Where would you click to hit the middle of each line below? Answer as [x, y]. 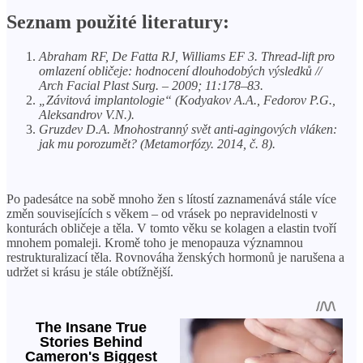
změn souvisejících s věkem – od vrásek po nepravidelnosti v [162, 213]
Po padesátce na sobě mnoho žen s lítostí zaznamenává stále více [171, 199]
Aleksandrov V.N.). [87, 114]
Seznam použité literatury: [118, 21]
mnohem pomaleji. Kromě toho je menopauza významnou [155, 242]
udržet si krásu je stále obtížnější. [90, 271]
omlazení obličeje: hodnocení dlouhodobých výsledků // [180, 70]
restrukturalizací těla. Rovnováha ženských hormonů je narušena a [175, 257]
